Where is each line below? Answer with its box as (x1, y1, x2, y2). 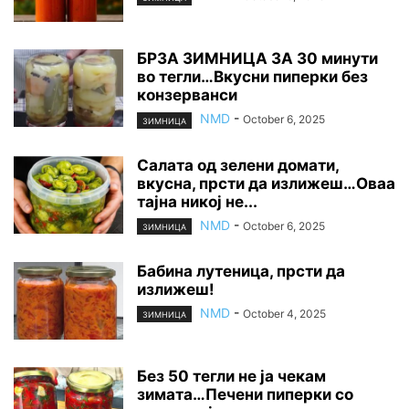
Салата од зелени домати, (137, 155, 339, 174)
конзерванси (137, 86, 237, 105)
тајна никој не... (137, 192, 257, 211)
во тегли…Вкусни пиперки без (137, 68, 368, 87)
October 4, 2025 (243, 306, 326, 320)
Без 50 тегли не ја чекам (137, 366, 326, 385)
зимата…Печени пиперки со (137, 384, 353, 404)
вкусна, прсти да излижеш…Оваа (137, 173, 395, 193)
